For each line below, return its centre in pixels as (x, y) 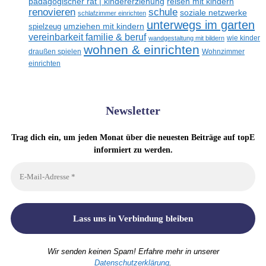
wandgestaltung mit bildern (186, 38)
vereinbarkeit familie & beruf (87, 37)
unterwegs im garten (201, 25)
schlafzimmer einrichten (112, 13)
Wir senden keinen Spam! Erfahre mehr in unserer (133, 251)
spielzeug (45, 26)
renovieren (52, 12)
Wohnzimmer (223, 51)
